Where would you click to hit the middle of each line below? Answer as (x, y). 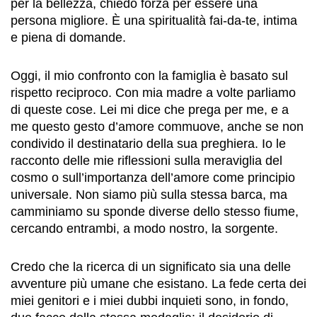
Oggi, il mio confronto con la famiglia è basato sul (149, 76)
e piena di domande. (68, 38)
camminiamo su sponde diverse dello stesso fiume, (155, 212)
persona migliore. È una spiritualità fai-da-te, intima (154, 21)
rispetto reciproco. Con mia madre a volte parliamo (153, 93)
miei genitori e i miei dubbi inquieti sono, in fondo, (150, 301)
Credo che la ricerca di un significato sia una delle (151, 267)
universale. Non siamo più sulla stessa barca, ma (149, 195)
